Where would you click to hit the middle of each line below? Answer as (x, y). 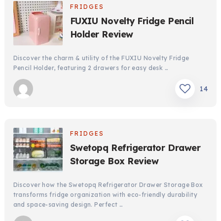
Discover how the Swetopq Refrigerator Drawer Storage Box (108, 184)
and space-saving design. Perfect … (68, 204)
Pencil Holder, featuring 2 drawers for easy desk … (91, 68)
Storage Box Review (114, 161)
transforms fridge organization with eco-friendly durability (105, 194)
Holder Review (101, 34)
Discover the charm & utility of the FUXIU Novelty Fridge (101, 58)
